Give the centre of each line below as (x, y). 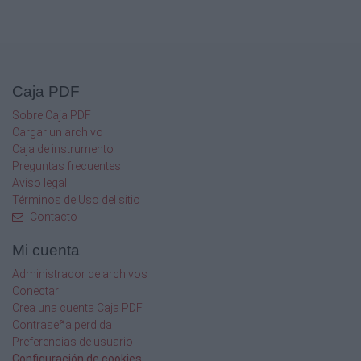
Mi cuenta (46, 250)
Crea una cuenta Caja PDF (77, 307)
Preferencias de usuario (73, 341)
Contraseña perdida (62, 324)
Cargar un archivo (58, 132)
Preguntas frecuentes (66, 166)
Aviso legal (39, 183)
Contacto (54, 216)
